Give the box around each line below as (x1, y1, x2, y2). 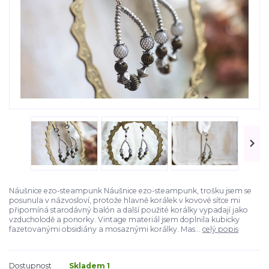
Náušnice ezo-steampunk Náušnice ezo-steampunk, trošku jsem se (9, 186, 252, 195)
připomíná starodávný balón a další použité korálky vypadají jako (9, 205, 248, 214)
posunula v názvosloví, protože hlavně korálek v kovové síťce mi (9, 195, 240, 205)
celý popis (202, 224, 238, 234)
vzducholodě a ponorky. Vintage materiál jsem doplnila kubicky (9, 214, 240, 224)
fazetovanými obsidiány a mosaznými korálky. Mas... (9, 224, 202, 234)
